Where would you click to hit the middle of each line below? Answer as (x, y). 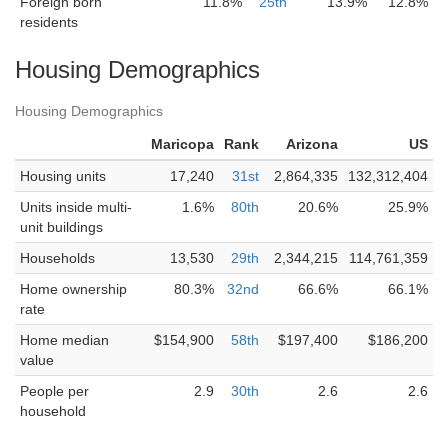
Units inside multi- (76, 207)
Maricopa (182, 144)
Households (57, 258)
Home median (64, 340)
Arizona (312, 144)
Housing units (63, 176)
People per (54, 391)
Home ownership (73, 289)
